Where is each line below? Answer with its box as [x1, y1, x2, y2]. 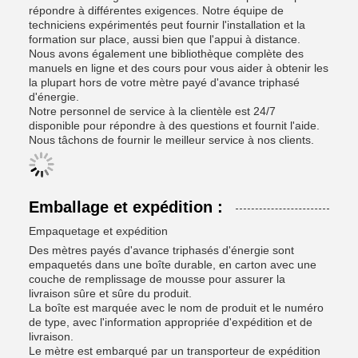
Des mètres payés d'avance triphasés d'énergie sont [29, 244, 294, 257]
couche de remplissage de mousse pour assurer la [29, 272, 285, 285]
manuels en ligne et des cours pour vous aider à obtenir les [29, 62, 328, 74]
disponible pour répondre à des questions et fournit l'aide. [29, 119, 320, 132]
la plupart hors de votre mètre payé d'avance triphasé [29, 76, 300, 89]
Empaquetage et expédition [29, 225, 168, 237]
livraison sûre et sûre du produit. [29, 287, 192, 300]
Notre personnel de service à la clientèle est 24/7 [29, 105, 276, 117]
